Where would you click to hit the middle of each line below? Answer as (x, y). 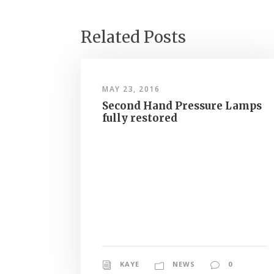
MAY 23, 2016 (131, 89)
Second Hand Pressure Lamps (182, 106)
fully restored (140, 118)
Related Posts (133, 37)
